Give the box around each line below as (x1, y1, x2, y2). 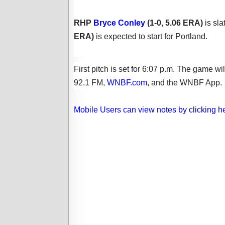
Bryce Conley (93, 18, 145, 27)
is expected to (96, 32, 147, 41)
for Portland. (162, 32, 209, 41)
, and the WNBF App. (147, 78, 222, 87)
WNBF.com (107, 78, 147, 87)
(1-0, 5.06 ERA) (145, 18, 205, 27)
